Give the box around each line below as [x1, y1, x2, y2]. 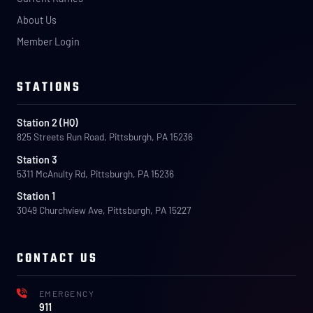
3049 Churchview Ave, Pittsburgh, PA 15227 [17, 204, 191, 217]
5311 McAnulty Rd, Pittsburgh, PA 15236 [17, 167, 174, 180]
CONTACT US [17, 248, 98, 269]
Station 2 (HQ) [17, 117, 78, 129]
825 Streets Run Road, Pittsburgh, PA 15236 [17, 131, 193, 143]
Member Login [17, 35, 80, 48]
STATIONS [17, 78, 81, 99]
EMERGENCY [39, 288, 94, 298]
